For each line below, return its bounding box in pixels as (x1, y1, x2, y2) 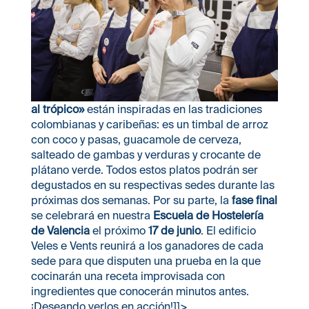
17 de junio (148, 223, 201, 237)
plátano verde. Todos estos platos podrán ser (30, 163, 258, 176)
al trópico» (30, 102, 84, 115)
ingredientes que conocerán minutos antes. (30, 284, 249, 297)
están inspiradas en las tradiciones (83, 102, 262, 115)
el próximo (89, 223, 148, 237)
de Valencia (30, 223, 90, 237)
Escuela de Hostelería (152, 208, 263, 221)
